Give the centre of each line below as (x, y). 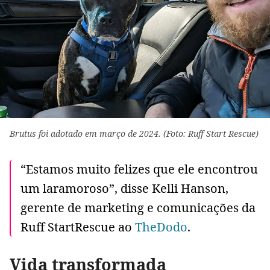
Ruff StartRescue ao (78, 227)
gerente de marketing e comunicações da (138, 208)
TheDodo (161, 227)
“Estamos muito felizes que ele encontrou (139, 169)
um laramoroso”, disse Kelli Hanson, (124, 189)
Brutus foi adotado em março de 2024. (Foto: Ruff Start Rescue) (134, 134)
